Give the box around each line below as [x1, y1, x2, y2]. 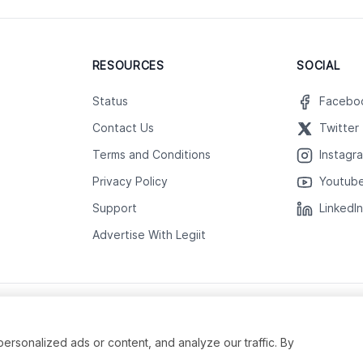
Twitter [319, 122, 360, 135]
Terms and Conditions [92, 148, 211, 161]
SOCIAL [297, 59, 340, 72]
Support [92, 202, 137, 215]
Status [92, 95, 128, 108]
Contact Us [92, 122, 154, 135]
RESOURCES [92, 59, 164, 72]
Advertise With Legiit [92, 228, 206, 241]
